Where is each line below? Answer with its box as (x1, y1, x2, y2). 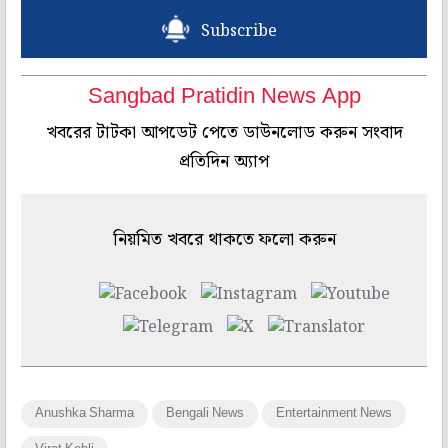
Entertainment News (276, 404, 392, 422)
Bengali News (166, 404, 244, 422)
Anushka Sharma (35, 404, 134, 422)
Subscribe (201, 18, 278, 44)
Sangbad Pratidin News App (87, 82, 361, 112)
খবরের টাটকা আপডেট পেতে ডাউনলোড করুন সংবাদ (45, 117, 403, 147)
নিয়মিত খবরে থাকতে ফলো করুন (112, 224, 336, 254)
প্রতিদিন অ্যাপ (179, 146, 269, 176)
